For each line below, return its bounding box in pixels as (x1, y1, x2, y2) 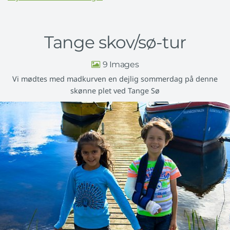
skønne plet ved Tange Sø (70, 85, 160, 95)
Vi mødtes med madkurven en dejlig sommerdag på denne (12, 73, 218, 84)
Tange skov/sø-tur (44, 32, 186, 53)
